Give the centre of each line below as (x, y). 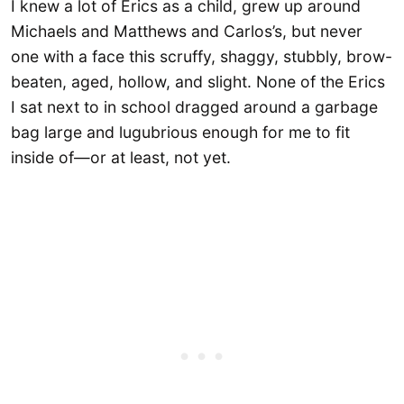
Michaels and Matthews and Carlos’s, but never (187, 31)
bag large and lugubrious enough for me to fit (180, 132)
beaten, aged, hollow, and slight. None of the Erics (198, 81)
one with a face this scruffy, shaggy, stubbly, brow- (202, 56)
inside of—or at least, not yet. (123, 157)
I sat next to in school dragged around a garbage (194, 106)
